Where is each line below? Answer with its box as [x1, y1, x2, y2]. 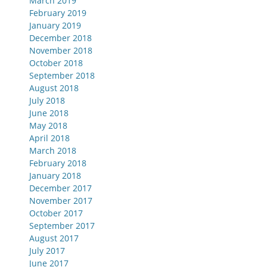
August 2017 [29, 232, 79, 244]
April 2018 [29, 132, 70, 144]
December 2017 [29, 182, 92, 194]
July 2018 [29, 95, 65, 106]
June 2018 [29, 107, 69, 119]
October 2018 [29, 57, 83, 69]
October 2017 [29, 207, 83, 219]
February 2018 [29, 157, 86, 169]
